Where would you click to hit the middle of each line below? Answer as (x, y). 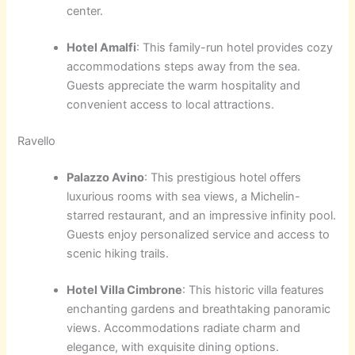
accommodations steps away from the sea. (184, 66)
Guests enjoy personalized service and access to (198, 234)
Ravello (37, 141)
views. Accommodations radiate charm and (184, 328)
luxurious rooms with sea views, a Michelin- (184, 196)
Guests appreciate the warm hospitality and (184, 85)
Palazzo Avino (106, 177)
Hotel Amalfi (102, 47)
